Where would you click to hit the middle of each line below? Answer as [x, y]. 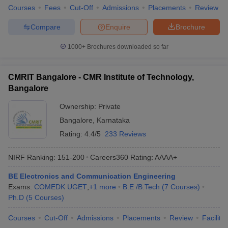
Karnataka [113, 120]
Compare [45, 27]
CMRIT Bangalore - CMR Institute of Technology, [101, 77]
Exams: [21, 187]
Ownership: [79, 106]
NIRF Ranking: [32, 157]
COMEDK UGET [61, 187]
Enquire [118, 27]
